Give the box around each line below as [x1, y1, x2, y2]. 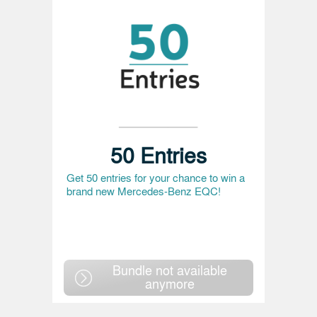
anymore [145, 274, 195, 292]
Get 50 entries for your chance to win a [67, 170, 245, 185]
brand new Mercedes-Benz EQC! [67, 183, 221, 199]
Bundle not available [113, 260, 227, 279]
